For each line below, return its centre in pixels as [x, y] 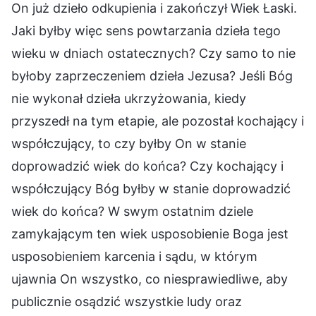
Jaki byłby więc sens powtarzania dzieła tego [146, 30]
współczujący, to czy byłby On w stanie [129, 143]
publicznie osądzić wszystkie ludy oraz [127, 301]
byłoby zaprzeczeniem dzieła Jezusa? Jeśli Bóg [152, 75]
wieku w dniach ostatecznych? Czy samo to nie [153, 53]
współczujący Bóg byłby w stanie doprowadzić [151, 188]
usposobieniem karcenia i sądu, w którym [134, 256]
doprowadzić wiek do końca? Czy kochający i [147, 166]
